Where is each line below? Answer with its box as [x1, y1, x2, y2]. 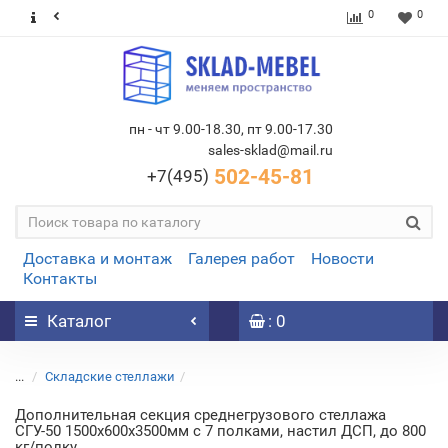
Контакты [23, 269, 97, 288]
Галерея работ [188, 249, 295, 268]
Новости [311, 249, 374, 268]
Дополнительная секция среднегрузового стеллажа [15, 406, 386, 424]
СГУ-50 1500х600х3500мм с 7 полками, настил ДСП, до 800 [15, 422, 426, 440]
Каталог [47, 311, 111, 331]
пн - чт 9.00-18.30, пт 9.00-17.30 [128, 121, 333, 137]
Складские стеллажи [45, 369, 175, 384]
